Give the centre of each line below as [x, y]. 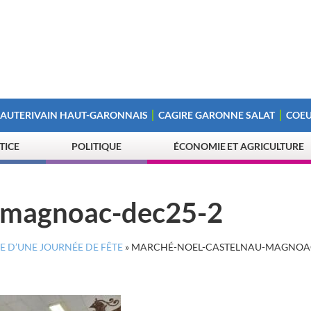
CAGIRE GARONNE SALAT [217, 115]
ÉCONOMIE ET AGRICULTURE [239, 146]
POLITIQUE [96, 146]
